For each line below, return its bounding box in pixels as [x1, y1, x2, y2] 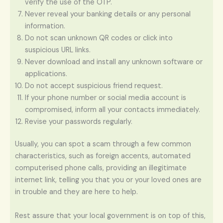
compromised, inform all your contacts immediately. [25, 105, 200, 114]
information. [25, 21, 65, 31]
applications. [25, 69, 67, 79]
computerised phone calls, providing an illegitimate [15, 163, 187, 173]
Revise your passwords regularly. [25, 116, 132, 126]
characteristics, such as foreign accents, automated [15, 151, 191, 161]
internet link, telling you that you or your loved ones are [15, 175, 202, 185]
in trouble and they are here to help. [15, 187, 138, 197]
